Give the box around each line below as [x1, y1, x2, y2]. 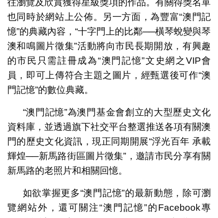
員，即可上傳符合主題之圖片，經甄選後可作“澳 [7, 70, 211, 80]
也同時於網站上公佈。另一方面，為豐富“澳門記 [7, 11, 211, 22]
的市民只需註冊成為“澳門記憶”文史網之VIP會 [7, 55, 211, 66]
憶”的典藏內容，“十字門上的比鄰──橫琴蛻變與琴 [7, 26, 211, 36]
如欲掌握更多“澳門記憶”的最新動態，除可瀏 [22, 187, 211, 198]
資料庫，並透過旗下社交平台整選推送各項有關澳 [7, 121, 211, 132]
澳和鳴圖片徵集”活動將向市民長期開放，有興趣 [7, 40, 211, 51]
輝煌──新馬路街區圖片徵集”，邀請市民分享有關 [7, 150, 211, 161]
